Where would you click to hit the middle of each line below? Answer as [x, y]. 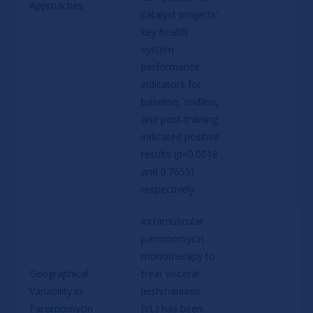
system [159, 49]
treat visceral [171, 273]
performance [172, 66]
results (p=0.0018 [181, 154]
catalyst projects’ [180, 14]
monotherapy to [179, 256]
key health [165, 31]
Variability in [57, 291]
